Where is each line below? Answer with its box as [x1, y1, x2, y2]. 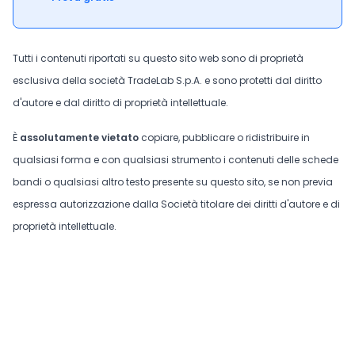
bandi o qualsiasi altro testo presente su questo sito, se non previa [13, 175, 333, 189]
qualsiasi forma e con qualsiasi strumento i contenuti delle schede [13, 153, 338, 166]
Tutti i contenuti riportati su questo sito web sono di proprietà [13, 52, 303, 65]
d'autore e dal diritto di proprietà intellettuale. [13, 96, 228, 109]
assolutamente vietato [20, 131, 139, 144]
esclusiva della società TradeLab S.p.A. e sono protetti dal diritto [13, 74, 322, 87]
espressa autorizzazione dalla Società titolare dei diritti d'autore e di [13, 197, 340, 211]
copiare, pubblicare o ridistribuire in [139, 131, 310, 144]
